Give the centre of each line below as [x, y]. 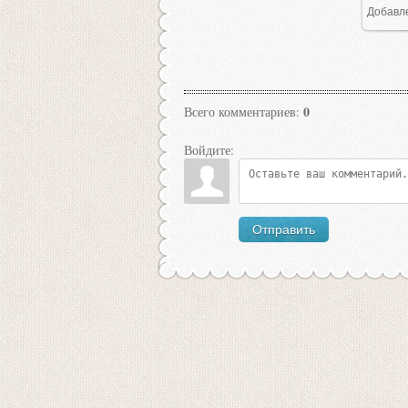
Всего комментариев [240, 111]
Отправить [284, 229]
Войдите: [209, 149]
